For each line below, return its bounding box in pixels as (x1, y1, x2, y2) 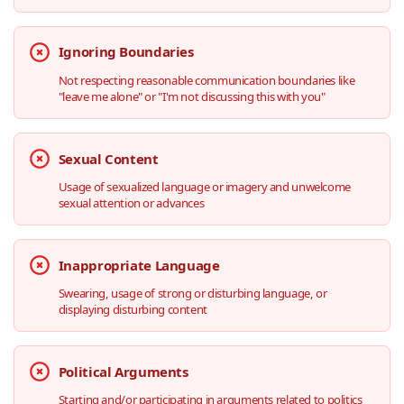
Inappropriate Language (58, 255, 220, 274)
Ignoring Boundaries (58, 42, 194, 61)
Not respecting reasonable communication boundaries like (58, 71, 355, 88)
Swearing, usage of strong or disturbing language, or (58, 284, 327, 301)
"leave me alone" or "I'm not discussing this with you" (58, 87, 326, 105)
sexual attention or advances (58, 194, 205, 211)
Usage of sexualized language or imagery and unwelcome (58, 178, 351, 195)
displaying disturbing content (58, 300, 207, 317)
